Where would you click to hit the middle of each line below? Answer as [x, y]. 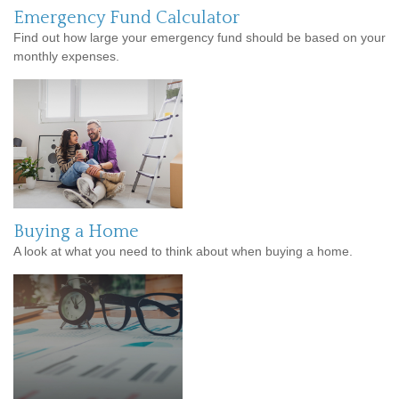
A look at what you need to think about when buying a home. [183, 252]
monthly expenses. [66, 57]
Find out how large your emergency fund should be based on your [199, 38]
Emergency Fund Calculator [126, 18]
